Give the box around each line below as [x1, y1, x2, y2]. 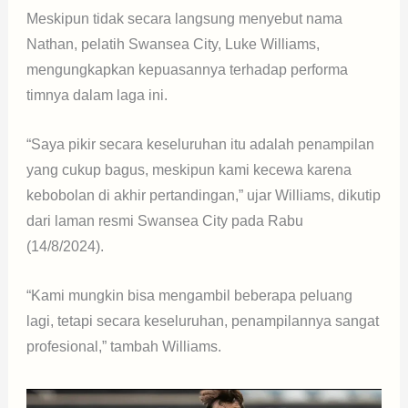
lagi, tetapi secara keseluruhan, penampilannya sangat [25, 312, 379, 329]
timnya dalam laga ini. [25, 87, 168, 104]
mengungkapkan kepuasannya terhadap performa [25, 62, 348, 78]
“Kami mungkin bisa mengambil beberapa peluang [25, 287, 352, 303]
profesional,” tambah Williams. [25, 338, 221, 354]
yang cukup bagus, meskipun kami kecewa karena [25, 161, 352, 178]
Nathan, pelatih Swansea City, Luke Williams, [25, 36, 320, 53]
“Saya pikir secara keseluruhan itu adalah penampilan [25, 136, 374, 152]
